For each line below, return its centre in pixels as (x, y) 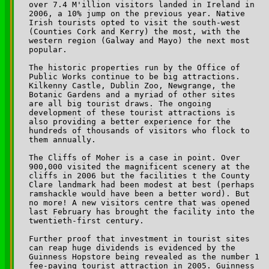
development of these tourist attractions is (134, 112)
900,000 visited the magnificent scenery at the (142, 166)
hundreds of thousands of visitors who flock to (142, 130)
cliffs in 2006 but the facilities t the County (142, 175)
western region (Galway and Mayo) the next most (142, 40)
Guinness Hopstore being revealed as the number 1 (147, 256)
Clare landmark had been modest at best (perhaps (144, 184)
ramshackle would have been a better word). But (142, 193)
